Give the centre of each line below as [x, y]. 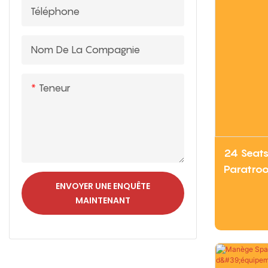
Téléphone [55, 11]
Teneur [55, 88]
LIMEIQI [241, 185]
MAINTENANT [103, 200]
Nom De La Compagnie [85, 49]
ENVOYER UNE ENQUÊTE [103, 186]
